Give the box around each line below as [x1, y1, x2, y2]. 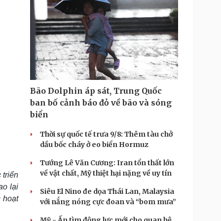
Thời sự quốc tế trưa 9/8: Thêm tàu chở [40, 130, 173, 139]
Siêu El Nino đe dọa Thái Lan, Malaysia [40, 187, 174, 196]
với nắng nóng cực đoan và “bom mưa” [40, 197, 176, 206]
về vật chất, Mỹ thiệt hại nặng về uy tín [40, 169, 172, 178]
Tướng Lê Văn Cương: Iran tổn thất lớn [40, 158, 174, 167]
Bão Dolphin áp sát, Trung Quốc [30, 86, 162, 96]
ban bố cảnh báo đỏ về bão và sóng [30, 98, 172, 108]
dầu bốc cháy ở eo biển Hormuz [40, 140, 148, 149]
